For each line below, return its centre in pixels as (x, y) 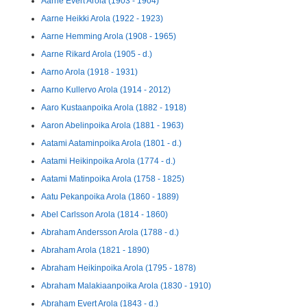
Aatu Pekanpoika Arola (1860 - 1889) (110, 197)
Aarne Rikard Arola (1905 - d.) (97, 54)
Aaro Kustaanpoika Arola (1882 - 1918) (114, 108)
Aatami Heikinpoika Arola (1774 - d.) (108, 161)
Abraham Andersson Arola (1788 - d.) (110, 232)
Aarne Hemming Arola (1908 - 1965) (109, 36)
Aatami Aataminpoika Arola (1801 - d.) (111, 143)
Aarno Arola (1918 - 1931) (89, 72)
